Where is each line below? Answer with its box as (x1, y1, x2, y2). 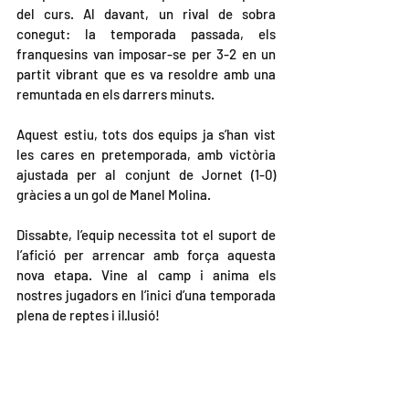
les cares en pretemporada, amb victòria (16, 146, 276, 163)
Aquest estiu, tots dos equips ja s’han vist (16, 126, 276, 142)
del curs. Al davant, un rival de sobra (16, 5, 276, 22)
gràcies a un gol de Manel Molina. (16, 186, 211, 203)
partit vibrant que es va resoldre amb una (16, 66, 276, 82)
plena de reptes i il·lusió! (16, 307, 160, 323)
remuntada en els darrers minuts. (16, 86, 215, 102)
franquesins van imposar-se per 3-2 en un (16, 46, 276, 62)
